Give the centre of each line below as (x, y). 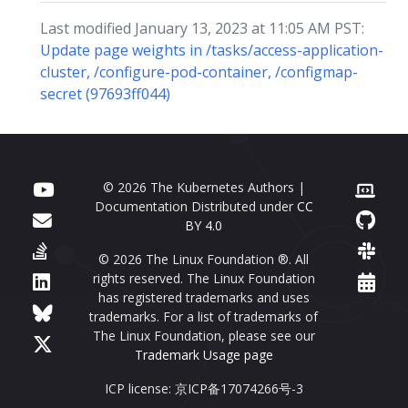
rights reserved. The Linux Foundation (204, 278)
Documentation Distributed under (195, 206)
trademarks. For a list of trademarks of (204, 316)
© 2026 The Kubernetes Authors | (204, 187)
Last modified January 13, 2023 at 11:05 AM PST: (202, 28)
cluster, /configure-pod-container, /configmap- (199, 71)
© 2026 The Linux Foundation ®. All (204, 259)
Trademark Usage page (204, 354)
